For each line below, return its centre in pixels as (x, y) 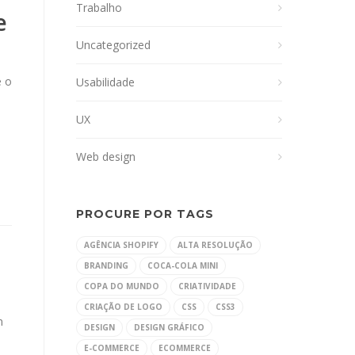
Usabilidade (105, 82)
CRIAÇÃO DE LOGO (123, 307)
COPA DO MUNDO (122, 286)
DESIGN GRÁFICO (169, 327)
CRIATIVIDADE (207, 286)
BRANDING (106, 265)
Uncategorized (113, 45)
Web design (106, 157)
